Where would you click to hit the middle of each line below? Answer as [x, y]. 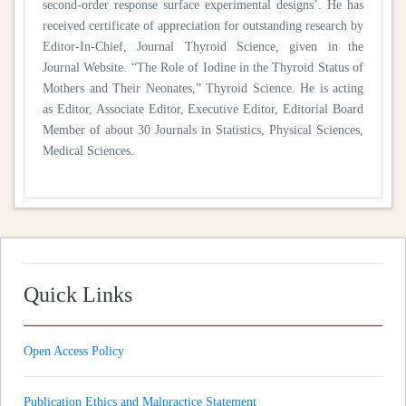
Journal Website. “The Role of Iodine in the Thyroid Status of [203, 67]
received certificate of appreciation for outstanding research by [203, 25]
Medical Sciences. [88, 150]
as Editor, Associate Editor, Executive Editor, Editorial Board [203, 109]
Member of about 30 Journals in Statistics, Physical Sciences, [203, 130]
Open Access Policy [74, 351]
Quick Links [78, 294]
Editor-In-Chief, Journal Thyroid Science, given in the [203, 46]
